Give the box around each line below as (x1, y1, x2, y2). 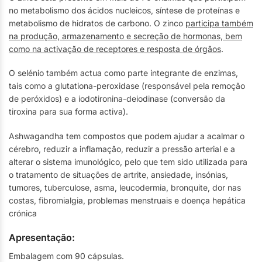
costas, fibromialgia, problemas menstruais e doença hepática (9, 195, 246, 205)
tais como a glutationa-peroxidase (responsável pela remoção (9, 81, 245, 91)
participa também (185, 18, 253, 28)
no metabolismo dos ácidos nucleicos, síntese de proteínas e (9, 5, 240, 15)
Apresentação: (9, 232, 75, 244)
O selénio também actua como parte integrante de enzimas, (9, 68, 238, 78)
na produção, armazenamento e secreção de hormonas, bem (9, 30, 242, 41)
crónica (9, 208, 37, 218)
